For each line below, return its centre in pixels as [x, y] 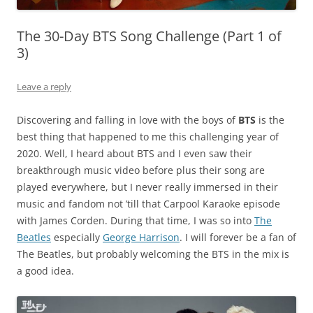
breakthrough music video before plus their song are [141, 170]
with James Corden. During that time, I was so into [136, 220]
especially [77, 237]
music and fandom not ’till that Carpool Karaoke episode [148, 203]
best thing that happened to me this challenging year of [148, 136]
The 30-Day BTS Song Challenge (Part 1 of [149, 36]
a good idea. [45, 270]
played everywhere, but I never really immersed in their [147, 187]
